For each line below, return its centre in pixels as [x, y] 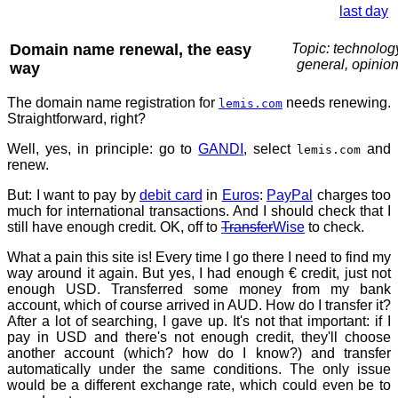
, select [271, 149]
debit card [171, 195]
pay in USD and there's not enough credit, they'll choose [199, 337]
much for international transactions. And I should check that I [199, 211]
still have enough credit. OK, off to [114, 227]
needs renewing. [337, 103]
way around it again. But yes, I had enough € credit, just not [199, 273]
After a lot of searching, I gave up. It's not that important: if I [199, 321]
